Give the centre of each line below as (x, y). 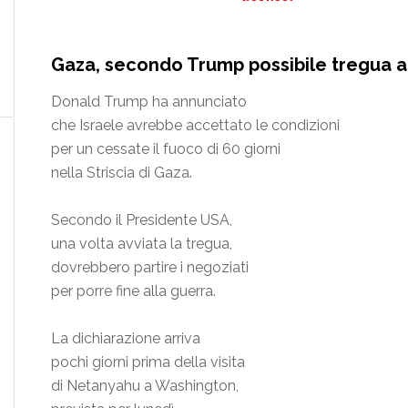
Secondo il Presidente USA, (142, 219)
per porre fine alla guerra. (133, 291)
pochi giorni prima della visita (148, 362)
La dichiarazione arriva (126, 338)
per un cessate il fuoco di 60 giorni (166, 148)
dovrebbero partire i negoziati (150, 267)
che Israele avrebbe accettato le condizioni (195, 125)
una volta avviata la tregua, (142, 243)
